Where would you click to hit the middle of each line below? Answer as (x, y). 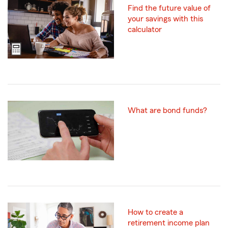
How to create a (155, 212)
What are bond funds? (167, 110)
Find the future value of (169, 8)
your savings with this (165, 19)
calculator (145, 30)
